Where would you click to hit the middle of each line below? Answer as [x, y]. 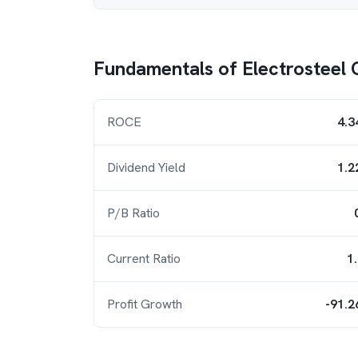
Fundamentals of [168, 68]
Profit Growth [145, 304]
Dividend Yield [146, 167]
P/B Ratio [133, 213]
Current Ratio [144, 259]
